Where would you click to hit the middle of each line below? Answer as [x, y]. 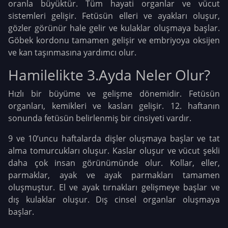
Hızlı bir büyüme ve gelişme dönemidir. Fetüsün [114, 94]
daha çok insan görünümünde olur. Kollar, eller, [114, 163]
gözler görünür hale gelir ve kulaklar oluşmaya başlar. [114, 28]
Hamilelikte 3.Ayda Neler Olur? [109, 75]
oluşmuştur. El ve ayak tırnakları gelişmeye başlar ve [114, 188]
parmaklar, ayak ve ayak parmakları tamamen [114, 175]
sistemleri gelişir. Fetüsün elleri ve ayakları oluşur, [114, 16]
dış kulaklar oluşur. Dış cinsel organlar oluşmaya [114, 200]
